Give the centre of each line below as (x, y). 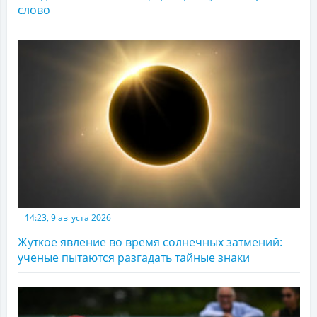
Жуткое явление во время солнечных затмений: (150, 242)
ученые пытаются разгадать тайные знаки (134, 257)
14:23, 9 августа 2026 (68, 217)
